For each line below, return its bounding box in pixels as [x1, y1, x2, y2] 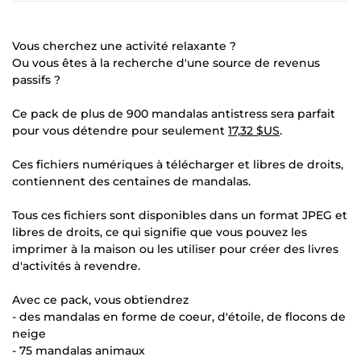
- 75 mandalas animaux [12, 343, 145, 358]
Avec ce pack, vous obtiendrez [12, 293, 189, 307]
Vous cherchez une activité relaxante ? [12, 39, 236, 53]
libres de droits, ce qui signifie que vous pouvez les [12, 225, 307, 239]
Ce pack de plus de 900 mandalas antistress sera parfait [12, 106, 335, 121]
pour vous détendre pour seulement [12, 123, 228, 138]
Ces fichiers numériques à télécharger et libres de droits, [12, 157, 343, 172]
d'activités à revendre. [12, 259, 140, 273]
